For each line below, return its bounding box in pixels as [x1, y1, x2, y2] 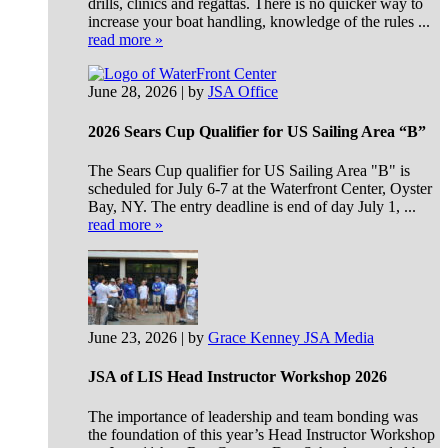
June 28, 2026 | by [88, 83, 208, 101]
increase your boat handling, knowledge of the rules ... [88, 13, 430, 31]
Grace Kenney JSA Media [208, 328, 374, 346]
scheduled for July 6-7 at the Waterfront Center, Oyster [88, 179, 432, 197]
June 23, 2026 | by [88, 328, 208, 346]
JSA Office [208, 83, 278, 101]
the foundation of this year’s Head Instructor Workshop [88, 425, 435, 443]
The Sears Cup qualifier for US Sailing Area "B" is [88, 161, 410, 179]
